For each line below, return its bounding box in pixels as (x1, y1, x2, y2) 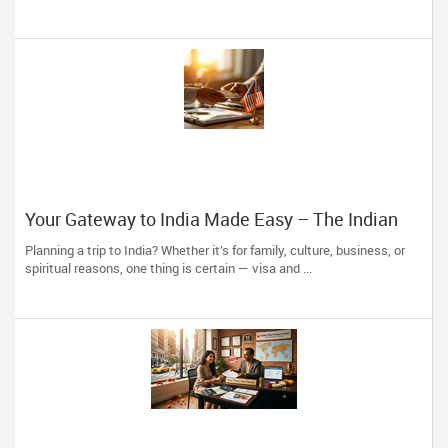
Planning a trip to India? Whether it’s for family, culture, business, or (25, 241, 405, 259)
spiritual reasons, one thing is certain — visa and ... (25, 259, 312, 277)
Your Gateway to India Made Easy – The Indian (25, 207, 398, 231)
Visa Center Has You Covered (25, 227, 257, 251)
